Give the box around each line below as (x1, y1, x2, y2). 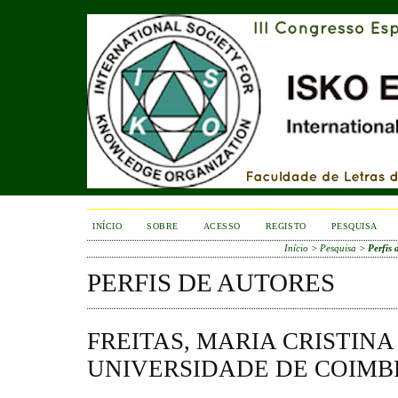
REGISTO (265, 221, 306, 231)
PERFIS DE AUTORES (87, 268, 335, 297)
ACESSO (203, 221, 241, 231)
